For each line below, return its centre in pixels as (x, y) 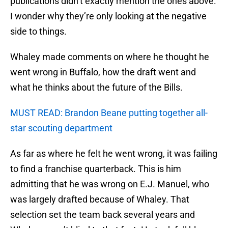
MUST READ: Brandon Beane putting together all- (109, 113)
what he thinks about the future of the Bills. (96, 88)
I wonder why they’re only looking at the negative (108, 16)
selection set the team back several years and (103, 215)
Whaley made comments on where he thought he (110, 57)
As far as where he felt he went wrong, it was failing (114, 154)
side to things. (38, 32)
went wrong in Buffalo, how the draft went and (103, 72)
